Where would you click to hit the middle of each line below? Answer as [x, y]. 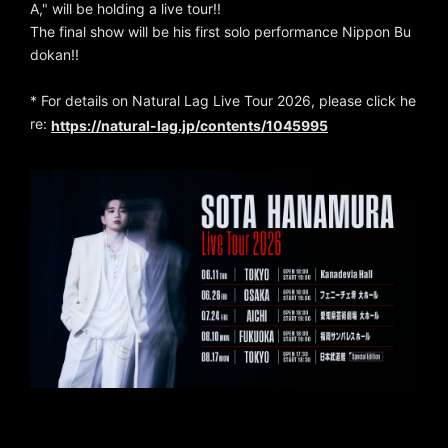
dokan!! [54, 54]
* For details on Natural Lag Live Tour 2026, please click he [223, 100]
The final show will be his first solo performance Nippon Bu [220, 31]
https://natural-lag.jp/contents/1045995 [189, 125]
